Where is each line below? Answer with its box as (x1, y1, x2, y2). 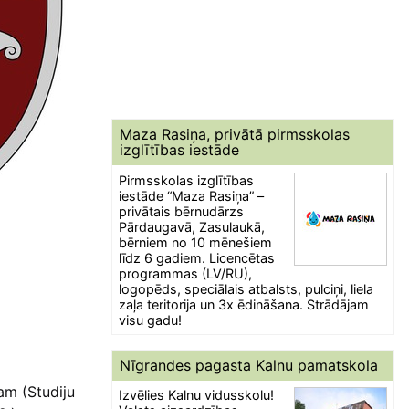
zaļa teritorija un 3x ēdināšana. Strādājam (119, 296, 370, 312)
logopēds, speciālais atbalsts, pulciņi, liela (119, 280, 374, 297)
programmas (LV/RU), (119, 265, 253, 281)
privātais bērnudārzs (119, 203, 245, 219)
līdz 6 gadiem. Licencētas (119, 249, 276, 266)
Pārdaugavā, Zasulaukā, (119, 218, 266, 235)
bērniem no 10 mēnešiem (119, 234, 273, 250)
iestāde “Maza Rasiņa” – (119, 187, 265, 204)
